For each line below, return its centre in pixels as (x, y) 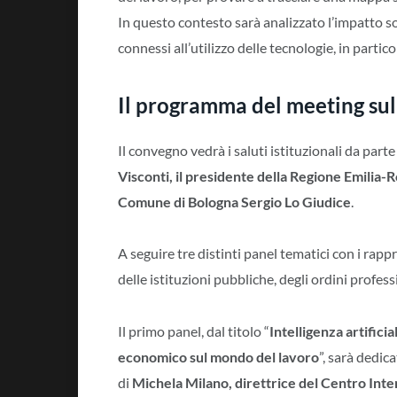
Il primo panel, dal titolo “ (194, 331)
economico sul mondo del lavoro (218, 357)
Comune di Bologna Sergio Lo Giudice (234, 201)
